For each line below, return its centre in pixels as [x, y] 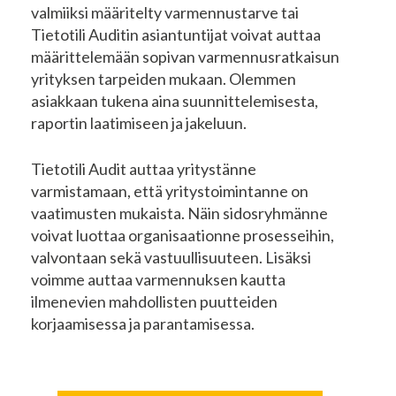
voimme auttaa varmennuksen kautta [158, 280]
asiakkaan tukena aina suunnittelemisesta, [175, 101]
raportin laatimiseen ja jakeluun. [140, 123]
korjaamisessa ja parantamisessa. [143, 324]
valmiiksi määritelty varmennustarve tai [165, 13]
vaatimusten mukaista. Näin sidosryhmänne [179, 213]
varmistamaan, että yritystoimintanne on [170, 191]
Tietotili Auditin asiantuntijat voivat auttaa [176, 35]
